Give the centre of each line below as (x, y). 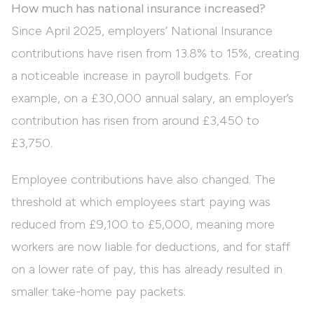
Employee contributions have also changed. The (143, 180)
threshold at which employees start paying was (141, 202)
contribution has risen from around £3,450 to (135, 121)
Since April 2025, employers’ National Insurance (142, 31)
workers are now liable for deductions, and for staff (151, 247)
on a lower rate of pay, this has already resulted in (147, 269)
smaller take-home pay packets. (98, 292)
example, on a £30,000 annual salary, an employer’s (152, 98)
